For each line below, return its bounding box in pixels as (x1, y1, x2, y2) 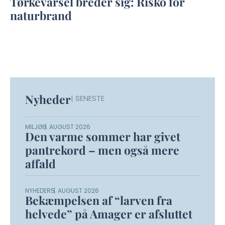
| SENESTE (71, 93, 104, 104)
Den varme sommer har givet (25, 129, 180, 145)
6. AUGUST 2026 (42, 123, 90, 132)
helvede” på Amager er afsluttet (25, 206, 192, 222)
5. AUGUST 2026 (51, 186, 99, 195)
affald (25, 156, 56, 172)
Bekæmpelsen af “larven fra (25, 192, 172, 208)
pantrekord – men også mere (25, 142, 179, 158)
